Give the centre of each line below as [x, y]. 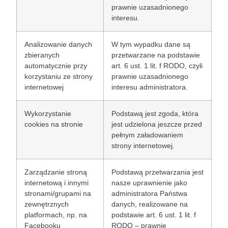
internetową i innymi [56, 183]
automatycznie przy [56, 66]
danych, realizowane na [150, 204]
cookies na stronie [54, 124]
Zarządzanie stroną [56, 172]
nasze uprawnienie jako [149, 183]
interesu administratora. [150, 87]
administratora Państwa [149, 194]
